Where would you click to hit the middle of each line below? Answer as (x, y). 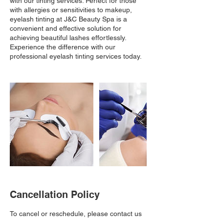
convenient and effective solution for (66, 28)
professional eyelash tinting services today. (76, 56)
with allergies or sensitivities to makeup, (71, 10)
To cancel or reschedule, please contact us (76, 214)
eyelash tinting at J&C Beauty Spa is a (68, 19)
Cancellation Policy (55, 195)
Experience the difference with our (63, 47)
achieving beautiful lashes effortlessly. (68, 38)
